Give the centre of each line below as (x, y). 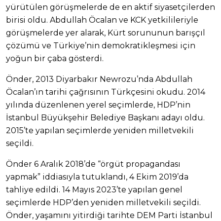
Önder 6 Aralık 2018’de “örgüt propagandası (93, 164)
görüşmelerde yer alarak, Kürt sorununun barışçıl (106, 33)
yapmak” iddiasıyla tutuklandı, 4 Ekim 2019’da (97, 177)
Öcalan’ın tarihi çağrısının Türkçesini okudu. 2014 (106, 92)
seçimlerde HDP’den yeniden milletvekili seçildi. (103, 203)
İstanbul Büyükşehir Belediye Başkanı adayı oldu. (105, 118)
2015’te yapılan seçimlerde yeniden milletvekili (100, 131)
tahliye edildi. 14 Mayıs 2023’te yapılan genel (94, 190)
